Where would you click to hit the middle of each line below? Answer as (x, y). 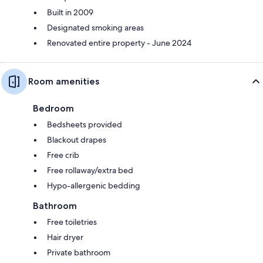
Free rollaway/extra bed (90, 170)
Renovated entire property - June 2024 (119, 43)
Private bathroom (79, 252)
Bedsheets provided (85, 124)
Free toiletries (72, 222)
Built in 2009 (70, 12)
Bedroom (53, 108)
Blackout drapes (77, 139)
